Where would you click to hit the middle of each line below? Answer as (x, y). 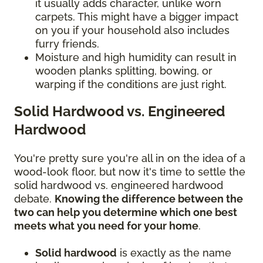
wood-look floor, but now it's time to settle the (130, 172)
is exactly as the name (174, 253)
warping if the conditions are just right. (132, 85)
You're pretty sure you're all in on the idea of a (130, 159)
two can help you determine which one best (126, 213)
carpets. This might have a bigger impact (137, 17)
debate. (34, 199)
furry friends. (67, 44)
